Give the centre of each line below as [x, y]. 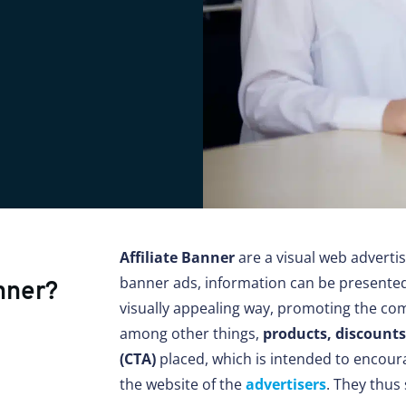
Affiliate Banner [177, 258]
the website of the [183, 385]
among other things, [191, 334]
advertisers [286, 385]
